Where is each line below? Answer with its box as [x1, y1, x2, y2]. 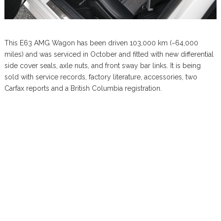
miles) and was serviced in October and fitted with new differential [4, 50, 214, 59]
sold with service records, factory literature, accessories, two [4, 73, 197, 81]
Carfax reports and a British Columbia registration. [4, 84, 162, 93]
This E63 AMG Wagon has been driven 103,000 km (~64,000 [4, 39, 198, 47]
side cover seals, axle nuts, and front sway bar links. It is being [4, 62, 201, 70]
